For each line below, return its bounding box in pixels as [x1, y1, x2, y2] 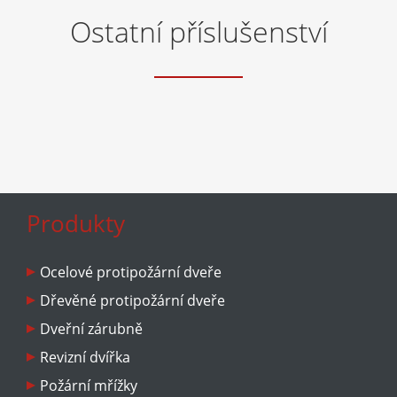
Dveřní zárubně [40, 319, 143, 339]
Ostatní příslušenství [69, 12, 328, 51]
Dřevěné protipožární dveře [40, 291, 225, 310]
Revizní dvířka [40, 347, 130, 367]
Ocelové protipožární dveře [40, 262, 222, 282]
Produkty [27, 207, 125, 239]
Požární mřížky [40, 376, 137, 395]
